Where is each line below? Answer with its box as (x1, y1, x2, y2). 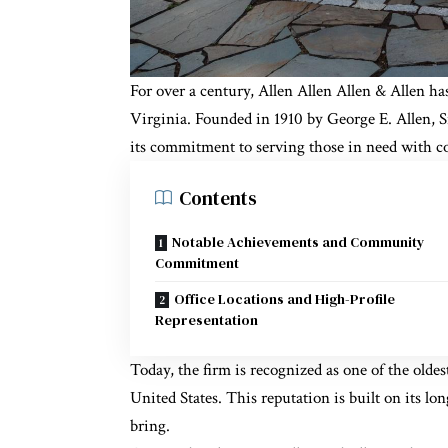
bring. (130, 415, 170, 438)
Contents (179, 185, 257, 212)
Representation (155, 310, 258, 331)
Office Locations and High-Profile (174, 289, 395, 310)
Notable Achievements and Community (172, 232, 425, 253)
